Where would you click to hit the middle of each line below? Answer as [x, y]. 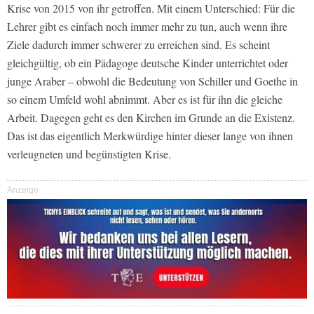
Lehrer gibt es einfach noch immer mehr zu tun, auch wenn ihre [147, 27]
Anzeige [23, 190]
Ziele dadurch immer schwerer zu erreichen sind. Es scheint [138, 45]
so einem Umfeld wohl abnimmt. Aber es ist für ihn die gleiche [145, 100]
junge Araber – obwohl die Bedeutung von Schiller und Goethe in [152, 81]
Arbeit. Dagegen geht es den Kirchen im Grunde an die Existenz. [151, 118]
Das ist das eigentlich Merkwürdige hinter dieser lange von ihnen [150, 136]
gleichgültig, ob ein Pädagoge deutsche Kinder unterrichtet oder [148, 63]
